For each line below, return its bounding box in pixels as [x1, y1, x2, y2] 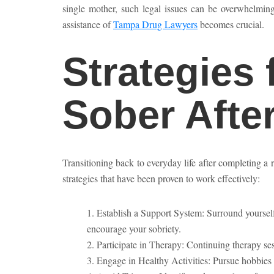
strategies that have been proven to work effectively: [62, 172, 260, 185]
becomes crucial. [198, 18, 264, 31]
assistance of [62, 18, 113, 31]
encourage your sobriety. [87, 222, 181, 235]
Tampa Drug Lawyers [113, 18, 198, 31]
